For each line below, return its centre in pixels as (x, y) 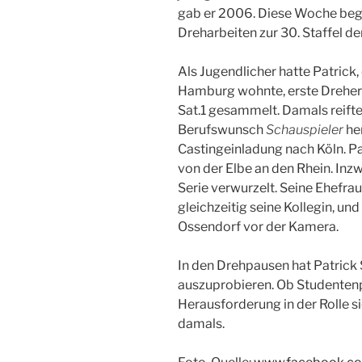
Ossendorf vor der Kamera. (258, 226)
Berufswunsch (222, 129)
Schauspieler (305, 129)
